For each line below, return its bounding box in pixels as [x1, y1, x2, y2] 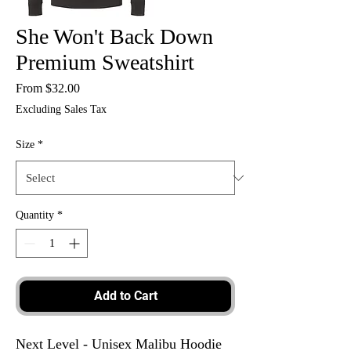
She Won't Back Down [16, 24, 213, 49]
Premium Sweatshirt [16, 50, 194, 74]
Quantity [16, 209, 54, 221]
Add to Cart [93, 288, 157, 303]
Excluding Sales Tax [16, 103, 107, 115]
